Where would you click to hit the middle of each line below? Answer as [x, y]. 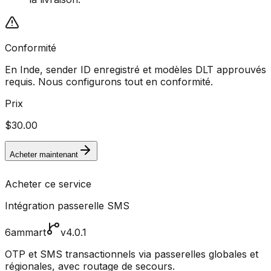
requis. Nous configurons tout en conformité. [109, 82]
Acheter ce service [48, 184]
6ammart [25, 233]
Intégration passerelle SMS [67, 206]
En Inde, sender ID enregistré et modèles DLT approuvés [135, 70]
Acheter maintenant [44, 155]
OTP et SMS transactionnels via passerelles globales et [132, 254]
